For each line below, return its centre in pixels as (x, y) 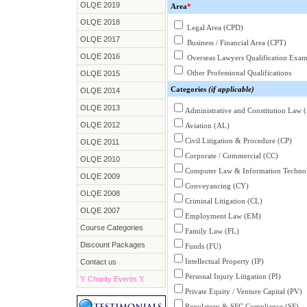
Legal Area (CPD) (214, 27)
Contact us (98, 262)
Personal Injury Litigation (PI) (233, 276)
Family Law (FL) (212, 231)
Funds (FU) (203, 246)
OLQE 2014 (100, 90)
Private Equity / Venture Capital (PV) (243, 291)
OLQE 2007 (100, 210)
